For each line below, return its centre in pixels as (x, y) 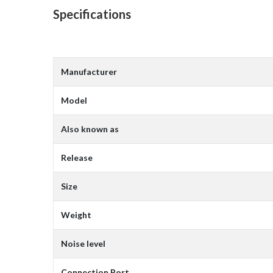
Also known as (90, 129)
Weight (76, 214)
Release (77, 157)
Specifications (92, 14)
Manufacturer (89, 71)
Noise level (83, 243)
